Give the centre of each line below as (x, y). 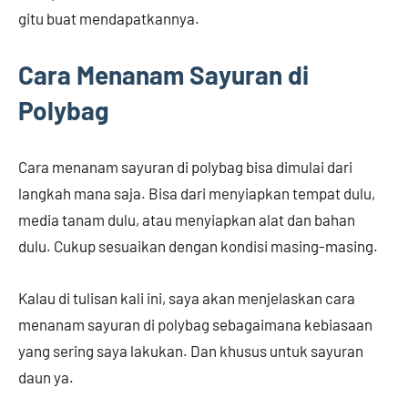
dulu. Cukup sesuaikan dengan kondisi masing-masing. (199, 245)
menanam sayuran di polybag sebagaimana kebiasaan (195, 324)
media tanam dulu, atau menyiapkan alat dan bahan (187, 219)
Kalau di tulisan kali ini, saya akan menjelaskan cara (187, 297)
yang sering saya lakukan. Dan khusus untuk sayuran (191, 350)
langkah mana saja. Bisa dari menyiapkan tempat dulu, (197, 193)
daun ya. (47, 377)
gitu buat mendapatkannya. (110, 18)
